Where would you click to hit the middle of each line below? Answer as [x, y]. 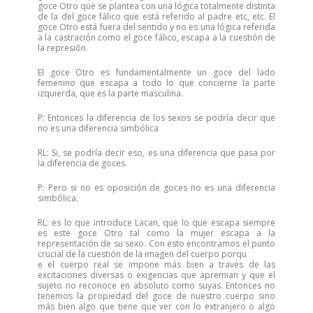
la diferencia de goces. [82, 163]
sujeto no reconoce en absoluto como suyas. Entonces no [156, 285]
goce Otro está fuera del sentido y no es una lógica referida [156, 27]
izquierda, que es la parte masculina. [110, 93]
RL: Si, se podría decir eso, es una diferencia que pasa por [156, 153]
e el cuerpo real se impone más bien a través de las [156, 264]
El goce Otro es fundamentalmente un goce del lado [156, 72]
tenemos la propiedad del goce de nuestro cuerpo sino [156, 296]
